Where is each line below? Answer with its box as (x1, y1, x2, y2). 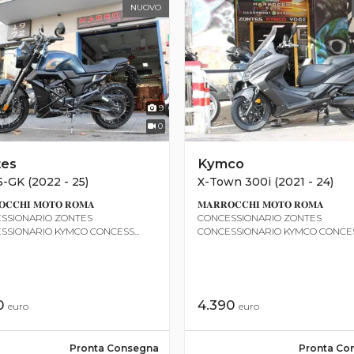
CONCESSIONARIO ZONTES (198, 211, 322, 224)
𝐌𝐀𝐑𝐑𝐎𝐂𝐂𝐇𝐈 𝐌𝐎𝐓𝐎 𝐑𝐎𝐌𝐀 (198, 198, 324, 210)
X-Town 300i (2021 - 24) (198, 174, 333, 189)
